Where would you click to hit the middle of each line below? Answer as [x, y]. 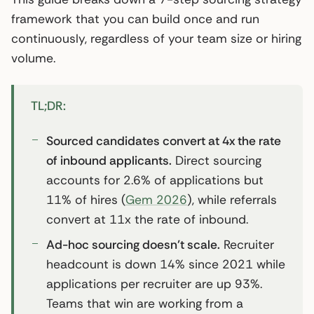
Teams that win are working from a [145, 303]
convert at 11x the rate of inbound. [147, 219]
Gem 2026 [156, 199]
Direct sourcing [217, 160]
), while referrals [232, 199]
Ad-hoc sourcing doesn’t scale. [133, 244]
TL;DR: [48, 105]
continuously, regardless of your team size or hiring [156, 38]
